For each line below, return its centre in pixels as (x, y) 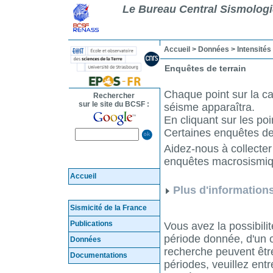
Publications (91, 224)
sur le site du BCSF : (114, 104)
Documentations (99, 255)
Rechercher (114, 96)
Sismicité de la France (108, 208)
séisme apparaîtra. (209, 107)
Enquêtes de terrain (205, 68)
